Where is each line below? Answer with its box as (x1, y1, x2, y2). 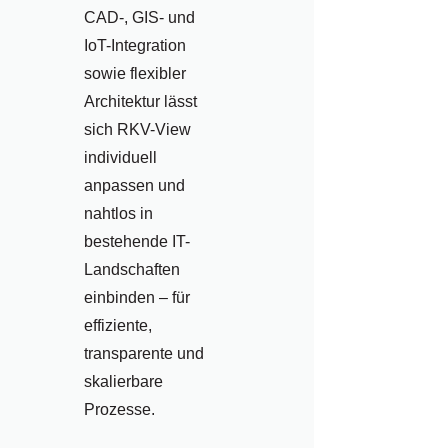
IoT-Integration (84, 36, 187, 54)
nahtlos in (84, 204, 154, 222)
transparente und (84, 344, 205, 362)
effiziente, (84, 316, 153, 334)
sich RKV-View (84, 120, 192, 138)
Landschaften (84, 260, 181, 278)
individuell (84, 148, 158, 166)
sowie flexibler (84, 64, 187, 82)
